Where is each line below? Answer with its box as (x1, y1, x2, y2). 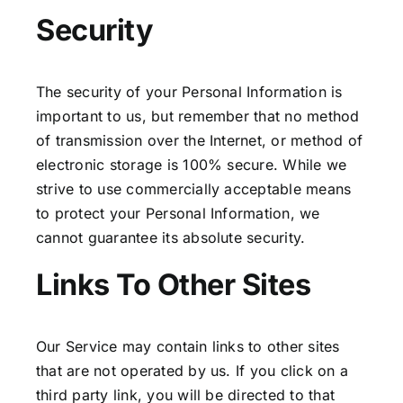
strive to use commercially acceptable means (36, 180, 352, 199)
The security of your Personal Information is (36, 83, 343, 102)
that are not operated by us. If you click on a (36, 361, 349, 380)
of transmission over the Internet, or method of (36, 131, 363, 150)
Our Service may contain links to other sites (36, 336, 340, 355)
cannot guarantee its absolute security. (36, 228, 306, 247)
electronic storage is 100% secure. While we (36, 156, 347, 175)
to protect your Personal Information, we (36, 204, 320, 223)
